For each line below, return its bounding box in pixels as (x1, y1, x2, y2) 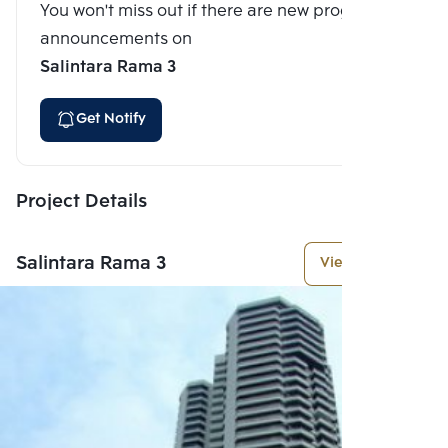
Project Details (16, 186, 147, 217)
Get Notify (76, 107, 146, 131)
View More (320, 251, 392, 275)
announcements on (40, 25, 192, 53)
